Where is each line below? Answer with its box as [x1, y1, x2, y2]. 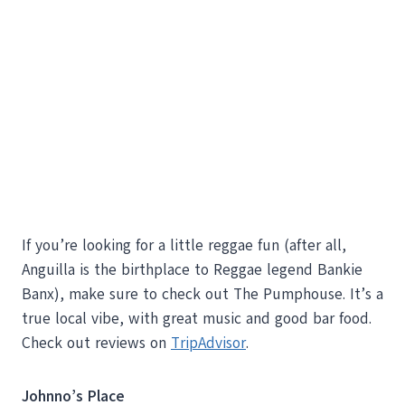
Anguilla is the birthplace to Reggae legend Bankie [22, 259, 363, 280]
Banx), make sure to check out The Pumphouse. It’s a [22, 283, 383, 305]
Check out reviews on [22, 332, 171, 353]
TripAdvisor [171, 332, 246, 353]
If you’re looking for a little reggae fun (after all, [22, 234, 346, 256]
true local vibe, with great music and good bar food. [22, 307, 372, 329]
